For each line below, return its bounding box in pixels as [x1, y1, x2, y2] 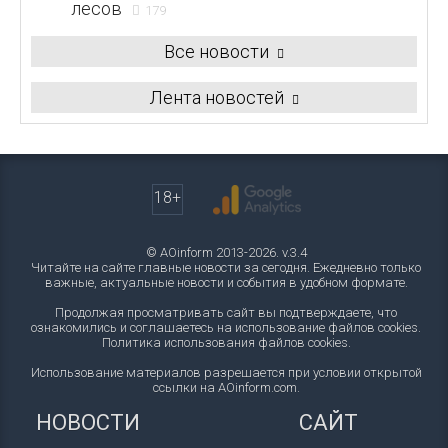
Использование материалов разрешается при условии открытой [30, 365, 422, 380]
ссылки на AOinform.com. [152, 380, 300, 395]
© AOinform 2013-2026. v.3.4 [145, 245, 307, 260]
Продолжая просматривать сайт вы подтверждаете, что [55, 305, 398, 320]
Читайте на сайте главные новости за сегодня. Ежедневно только [31, 260, 422, 275]
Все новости [164, 41, 269, 62]
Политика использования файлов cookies [101, 335, 348, 350]
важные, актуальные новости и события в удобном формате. [44, 275, 408, 290]
